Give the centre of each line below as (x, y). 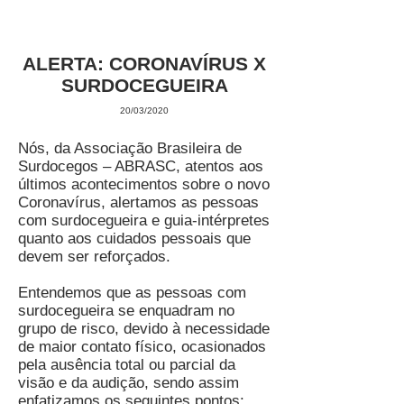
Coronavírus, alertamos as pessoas (138, 202)
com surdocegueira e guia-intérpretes (144, 220)
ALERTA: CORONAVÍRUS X (144, 64)
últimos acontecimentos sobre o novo (144, 184)
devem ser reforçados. (94, 257)
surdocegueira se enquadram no (126, 311)
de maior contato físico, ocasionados (142, 347)
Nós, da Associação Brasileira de (130, 148)
